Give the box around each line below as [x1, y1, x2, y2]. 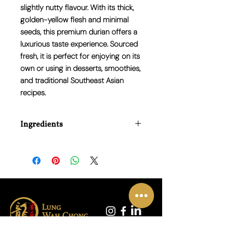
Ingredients [20, 119, 63, 131]
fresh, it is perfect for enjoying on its [20, 51, 140, 62]
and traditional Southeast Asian [20, 75, 124, 86]
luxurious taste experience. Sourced [20, 39, 138, 50]
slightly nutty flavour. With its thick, [20, 3, 134, 13]
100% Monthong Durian [20, 139, 92, 148]
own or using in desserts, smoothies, [20, 63, 140, 74]
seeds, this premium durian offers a [20, 27, 137, 37]
